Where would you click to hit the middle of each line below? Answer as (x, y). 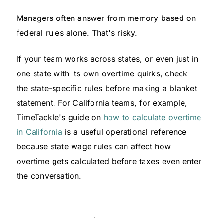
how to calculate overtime (153, 117)
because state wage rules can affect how (94, 146)
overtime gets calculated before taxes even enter (109, 161)
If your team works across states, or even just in (108, 59)
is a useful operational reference (124, 132)
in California (39, 132)
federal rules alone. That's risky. (77, 32)
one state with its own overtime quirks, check (102, 73)
